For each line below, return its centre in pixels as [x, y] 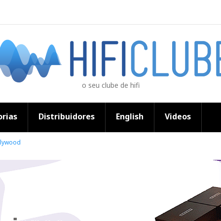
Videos [178, 116]
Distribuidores [67, 116]
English [130, 116]
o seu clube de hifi [110, 85]
